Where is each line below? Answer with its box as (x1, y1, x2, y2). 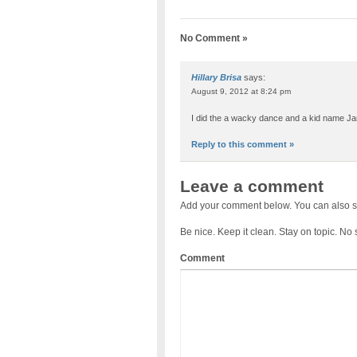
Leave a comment (179, 176, 324, 195)
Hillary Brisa (190, 73, 241, 83)
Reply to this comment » (190, 139, 294, 150)
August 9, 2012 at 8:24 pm (190, 87, 291, 96)
